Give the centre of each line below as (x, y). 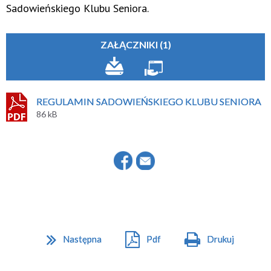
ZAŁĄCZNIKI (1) (135, 44)
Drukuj (220, 239)
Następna (82, 239)
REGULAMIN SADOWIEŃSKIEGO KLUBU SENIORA (149, 101)
